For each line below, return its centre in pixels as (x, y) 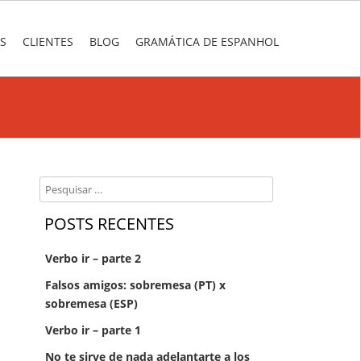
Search (56, 186)
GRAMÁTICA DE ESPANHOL (207, 41)
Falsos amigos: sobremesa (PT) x (135, 285)
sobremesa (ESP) (91, 304)
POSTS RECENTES (110, 224)
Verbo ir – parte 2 (93, 259)
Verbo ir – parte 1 (93, 330)
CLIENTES (48, 41)
